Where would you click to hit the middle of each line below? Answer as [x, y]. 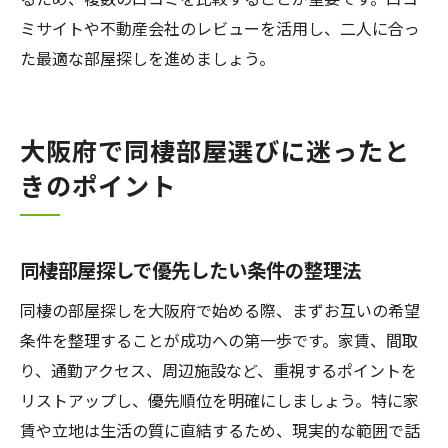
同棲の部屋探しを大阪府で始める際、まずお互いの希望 [220, 310]
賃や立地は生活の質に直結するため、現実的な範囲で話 [220, 430]
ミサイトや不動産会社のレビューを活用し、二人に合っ [220, 28]
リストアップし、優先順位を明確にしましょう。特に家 [219, 400]
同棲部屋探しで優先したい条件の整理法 [190, 270]
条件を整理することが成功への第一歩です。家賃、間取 [219, 340]
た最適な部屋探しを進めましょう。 [147, 58]
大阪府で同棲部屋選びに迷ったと [215, 150]
